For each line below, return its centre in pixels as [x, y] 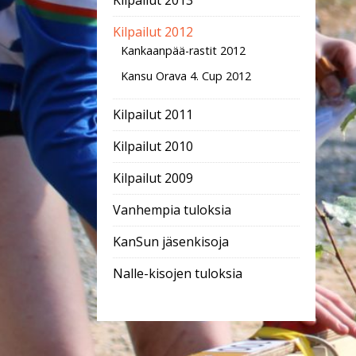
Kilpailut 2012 [153, 32]
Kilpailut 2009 [153, 178]
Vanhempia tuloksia [172, 210]
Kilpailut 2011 [153, 114]
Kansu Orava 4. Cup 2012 [186, 76]
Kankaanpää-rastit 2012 [183, 50]
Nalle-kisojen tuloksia [178, 273]
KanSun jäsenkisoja [171, 242]
